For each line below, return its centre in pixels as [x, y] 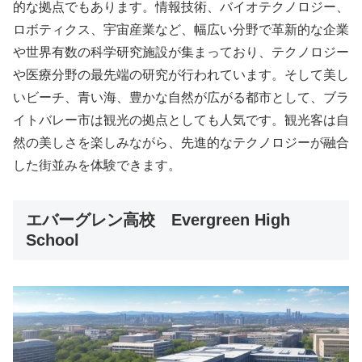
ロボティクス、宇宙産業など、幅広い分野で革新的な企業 [181, 30]
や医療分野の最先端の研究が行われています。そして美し [181, 75]
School [53, 240]
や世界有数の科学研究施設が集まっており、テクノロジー [181, 53]
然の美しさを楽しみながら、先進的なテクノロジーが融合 [181, 143]
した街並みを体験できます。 [97, 166]
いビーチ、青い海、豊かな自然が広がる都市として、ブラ [181, 98]
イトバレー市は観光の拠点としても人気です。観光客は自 [181, 120]
